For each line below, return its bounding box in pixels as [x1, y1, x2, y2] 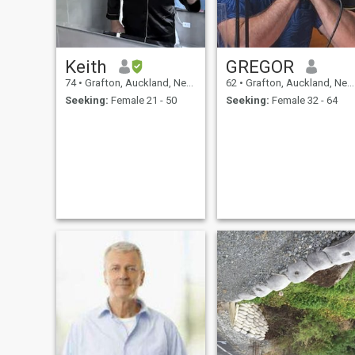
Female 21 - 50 [108, 94, 177, 107]
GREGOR [225, 55, 294, 77]
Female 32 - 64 [269, 94, 338, 107]
